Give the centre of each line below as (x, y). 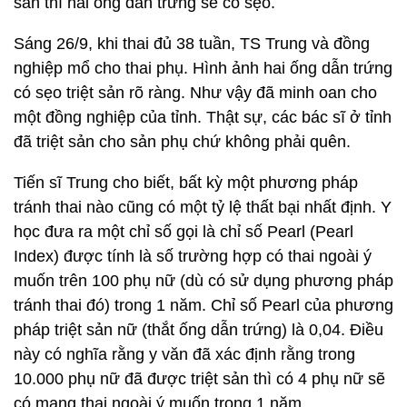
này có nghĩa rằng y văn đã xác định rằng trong (184, 354)
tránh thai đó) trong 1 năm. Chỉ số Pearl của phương (203, 305)
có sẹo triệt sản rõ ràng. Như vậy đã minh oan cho (195, 93)
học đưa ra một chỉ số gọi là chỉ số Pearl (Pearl (184, 232)
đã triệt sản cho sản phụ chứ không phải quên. (182, 142)
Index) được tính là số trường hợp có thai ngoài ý (193, 256)
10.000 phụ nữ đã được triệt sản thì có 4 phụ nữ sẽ (199, 379)
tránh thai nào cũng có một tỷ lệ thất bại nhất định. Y (203, 207)
